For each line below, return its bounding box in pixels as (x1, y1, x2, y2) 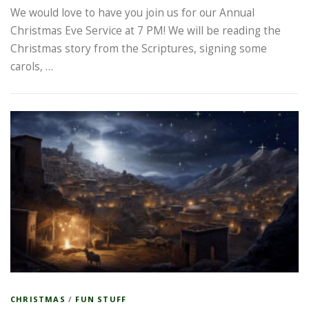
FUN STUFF (75, 293, 127, 304)
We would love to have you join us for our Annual (10, 5, 255, 20)
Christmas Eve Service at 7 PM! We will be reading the (10, 23, 281, 38)
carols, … (10, 59, 53, 74)
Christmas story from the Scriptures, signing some (10, 41, 267, 56)
